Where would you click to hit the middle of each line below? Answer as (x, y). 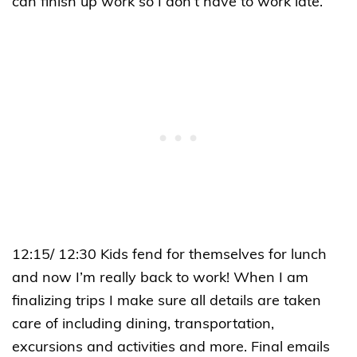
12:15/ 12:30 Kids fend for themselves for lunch (169, 256)
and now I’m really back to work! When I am (160, 279)
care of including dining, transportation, (143, 325)
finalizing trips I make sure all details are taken (167, 302)
